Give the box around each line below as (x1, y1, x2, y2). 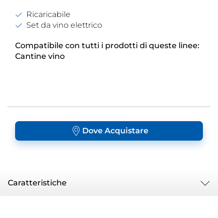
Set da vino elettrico (26, 20, 102, 30)
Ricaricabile (26, 10, 71, 19)
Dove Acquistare (82, 126, 148, 135)
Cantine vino (15, 52, 65, 61)
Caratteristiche (8, 178, 67, 187)
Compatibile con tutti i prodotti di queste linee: (15, 41, 200, 50)
